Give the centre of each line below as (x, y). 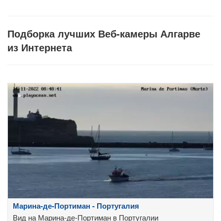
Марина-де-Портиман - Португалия (76, 206)
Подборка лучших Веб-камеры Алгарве (104, 33)
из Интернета (40, 47)
